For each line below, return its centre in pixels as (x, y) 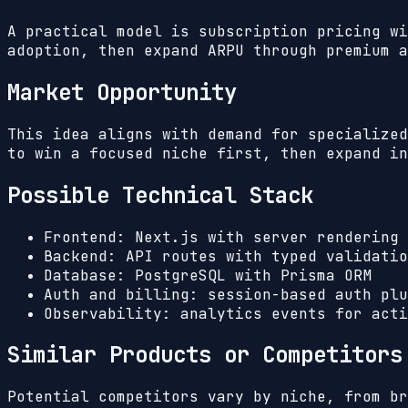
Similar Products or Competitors (205, 355)
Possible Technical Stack (160, 195)
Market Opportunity (122, 92)
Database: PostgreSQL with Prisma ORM (208, 275)
